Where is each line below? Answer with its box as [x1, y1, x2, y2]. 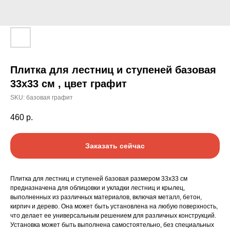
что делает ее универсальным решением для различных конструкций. [10, 212, 216, 220]
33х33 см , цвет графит [10, 78, 127, 89]
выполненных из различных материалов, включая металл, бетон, [10, 194, 202, 201]
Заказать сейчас [85, 142, 145, 150]
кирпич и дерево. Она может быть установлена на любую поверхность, [10, 203, 218, 210]
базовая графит [26, 94, 73, 101]
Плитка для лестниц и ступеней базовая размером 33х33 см [10, 175, 187, 183]
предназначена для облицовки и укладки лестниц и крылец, [10, 184, 185, 192]
